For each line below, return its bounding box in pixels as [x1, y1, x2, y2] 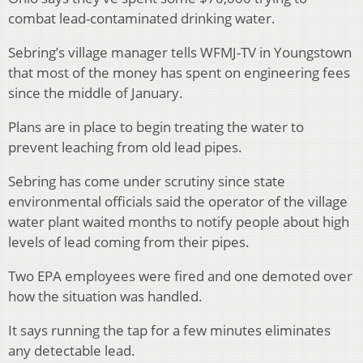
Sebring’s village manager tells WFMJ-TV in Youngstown [8, 43, 352, 62]
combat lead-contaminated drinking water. [8, 9, 275, 28]
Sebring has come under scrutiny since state [8, 172, 285, 191]
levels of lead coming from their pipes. [8, 233, 250, 252]
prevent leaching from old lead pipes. [8, 138, 242, 157]
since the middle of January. [8, 83, 183, 103]
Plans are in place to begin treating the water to [8, 117, 304, 137]
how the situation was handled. [8, 287, 203, 306]
